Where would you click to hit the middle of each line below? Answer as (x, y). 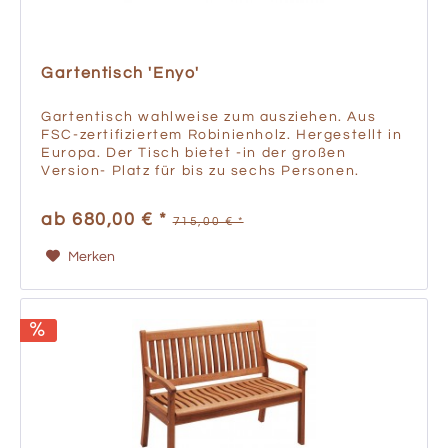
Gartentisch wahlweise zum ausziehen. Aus (209, 116)
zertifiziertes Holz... (116, 206)
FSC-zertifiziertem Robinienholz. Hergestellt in (222, 134)
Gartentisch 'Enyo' (120, 72)
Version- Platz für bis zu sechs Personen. (200, 170)
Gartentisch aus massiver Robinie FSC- (194, 188)
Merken (91, 256)
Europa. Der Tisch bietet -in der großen (194, 152)
